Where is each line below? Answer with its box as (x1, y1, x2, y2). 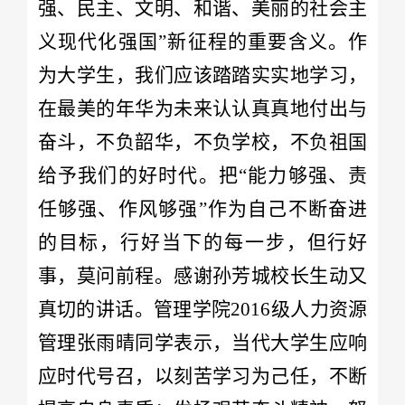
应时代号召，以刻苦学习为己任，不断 (37, 364, 368, 387)
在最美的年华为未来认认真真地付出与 (37, 97, 368, 119)
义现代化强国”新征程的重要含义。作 (37, 30, 368, 52)
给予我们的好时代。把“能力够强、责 (37, 164, 368, 186)
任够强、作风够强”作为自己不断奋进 (37, 197, 368, 220)
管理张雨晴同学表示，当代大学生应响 (37, 331, 368, 353)
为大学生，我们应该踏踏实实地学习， (37, 63, 368, 86)
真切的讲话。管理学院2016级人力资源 (37, 297, 368, 320)
